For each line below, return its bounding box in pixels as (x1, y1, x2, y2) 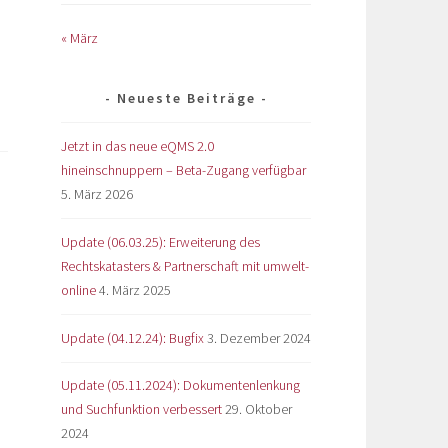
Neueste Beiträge (116, 88, 256, 107)
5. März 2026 (61, 184, 133, 203)
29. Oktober (225, 400, 292, 419)
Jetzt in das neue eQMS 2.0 (61, 136, 214, 155)
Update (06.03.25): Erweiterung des (61, 232, 260, 251)
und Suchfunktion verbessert (61, 400, 222, 419)
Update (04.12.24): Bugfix (61, 328, 204, 347)
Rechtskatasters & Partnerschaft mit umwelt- (61, 256, 309, 275)
